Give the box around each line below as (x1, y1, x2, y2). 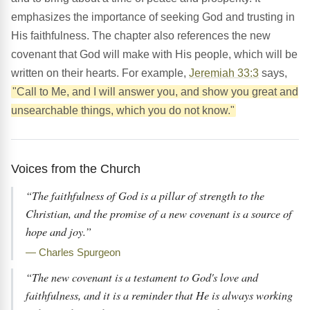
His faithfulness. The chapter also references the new (11, 30, 271, 42)
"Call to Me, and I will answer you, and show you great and (12, 86, 298, 98)
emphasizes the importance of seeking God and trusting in (11, 11, 295, 24)
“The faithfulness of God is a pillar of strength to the (26, 188, 264, 203)
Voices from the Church (11, 161, 140, 176)
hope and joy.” (26, 224, 91, 239)
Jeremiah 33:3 (189, 67, 259, 80)
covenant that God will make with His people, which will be (11, 48, 298, 61)
